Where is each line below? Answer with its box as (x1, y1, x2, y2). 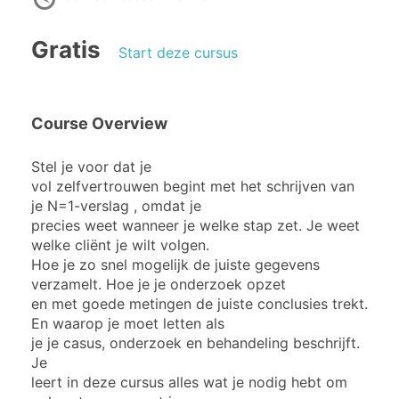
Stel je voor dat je (31, 157, 151, 175)
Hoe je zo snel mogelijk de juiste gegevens (31, 255, 320, 273)
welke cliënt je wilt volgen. (31, 235, 209, 254)
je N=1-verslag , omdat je (31, 196, 201, 215)
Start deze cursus (118, 44, 238, 62)
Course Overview (31, 114, 167, 134)
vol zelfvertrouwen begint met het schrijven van (31, 176, 354, 195)
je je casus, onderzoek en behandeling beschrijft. (31, 333, 360, 352)
